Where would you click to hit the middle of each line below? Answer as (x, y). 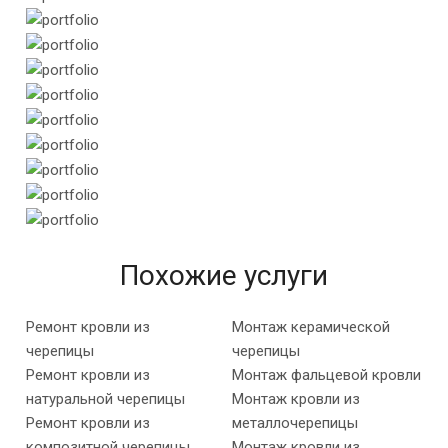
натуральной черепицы (105, 399)
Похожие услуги (224, 276)
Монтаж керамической (310, 327)
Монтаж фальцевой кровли (326, 375)
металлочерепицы (294, 423)
